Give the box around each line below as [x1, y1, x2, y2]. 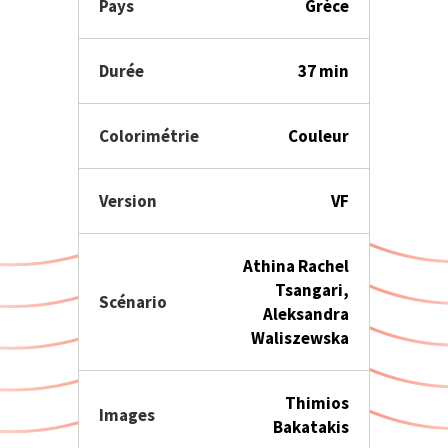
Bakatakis [273, 416, 349, 438]
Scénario [99, 291, 167, 313]
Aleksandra [263, 303, 349, 325]
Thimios [285, 392, 349, 414]
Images [99, 404, 155, 426]
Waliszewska [251, 327, 349, 349]
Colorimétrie [99, 125, 199, 147]
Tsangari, [275, 279, 349, 301]
